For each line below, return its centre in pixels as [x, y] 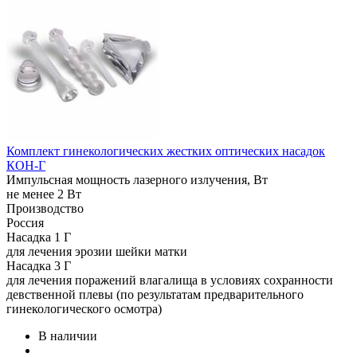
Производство [45, 208]
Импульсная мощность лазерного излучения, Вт [137, 180]
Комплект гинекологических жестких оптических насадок [166, 151]
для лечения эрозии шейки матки [97, 251]
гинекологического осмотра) [84, 309]
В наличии [68, 336]
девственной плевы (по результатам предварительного [155, 294]
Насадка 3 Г [39, 266]
